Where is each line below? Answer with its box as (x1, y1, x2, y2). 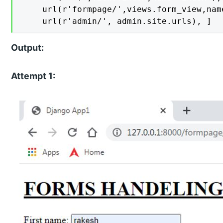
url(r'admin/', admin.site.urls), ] (22, 16, 212, 26)
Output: (11, 42, 44, 53)
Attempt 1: (11, 71, 56, 82)
